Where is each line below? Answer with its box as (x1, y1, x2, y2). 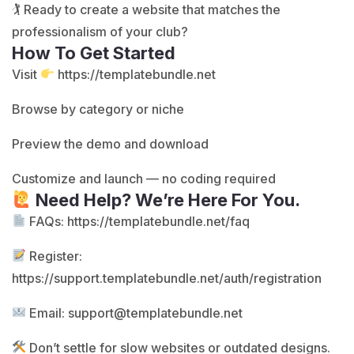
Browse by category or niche (12, 100, 184, 117)
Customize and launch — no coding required (12, 170, 276, 186)
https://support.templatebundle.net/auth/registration (12, 269, 322, 286)
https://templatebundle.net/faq (67, 213, 250, 229)
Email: (26, 304, 69, 321)
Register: (26, 247, 83, 264)
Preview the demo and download (12, 135, 209, 152)
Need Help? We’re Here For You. (32, 189, 301, 210)
